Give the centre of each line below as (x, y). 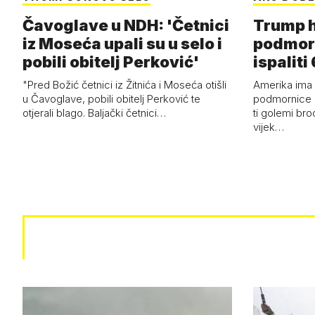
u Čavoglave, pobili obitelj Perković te (111, 99)
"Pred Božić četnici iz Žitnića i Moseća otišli (124, 85)
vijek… (268, 127)
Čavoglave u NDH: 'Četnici (126, 26)
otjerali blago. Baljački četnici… (94, 113)
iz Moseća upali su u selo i (122, 44)
